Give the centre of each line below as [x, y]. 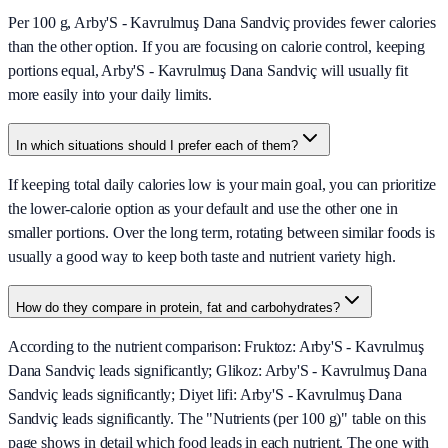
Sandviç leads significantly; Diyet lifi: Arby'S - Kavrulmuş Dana [205, 395]
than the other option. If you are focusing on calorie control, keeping [216, 47]
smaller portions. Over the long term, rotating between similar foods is [221, 233]
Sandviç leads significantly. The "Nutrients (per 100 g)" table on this [217, 419]
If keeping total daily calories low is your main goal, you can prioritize [222, 185]
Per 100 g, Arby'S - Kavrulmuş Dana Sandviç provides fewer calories [222, 23]
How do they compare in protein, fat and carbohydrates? [178, 308]
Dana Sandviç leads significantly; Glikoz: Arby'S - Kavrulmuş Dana [217, 371]
